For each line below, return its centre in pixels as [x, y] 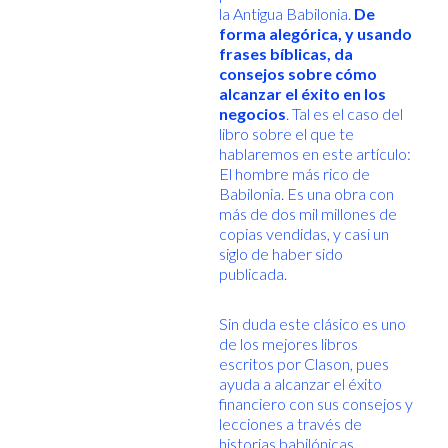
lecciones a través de [290, 423]
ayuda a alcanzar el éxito [300, 383]
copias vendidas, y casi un [303, 233]
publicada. [254, 273]
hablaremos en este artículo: [314, 153]
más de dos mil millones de [307, 213]
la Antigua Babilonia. [286, 13]
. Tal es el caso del [344, 113]
